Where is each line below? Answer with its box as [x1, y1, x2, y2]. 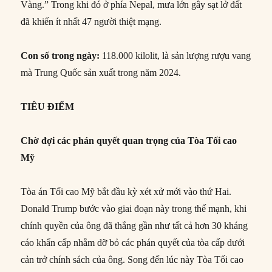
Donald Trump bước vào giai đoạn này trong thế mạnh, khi [21, 203, 247, 214]
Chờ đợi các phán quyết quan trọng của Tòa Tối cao [21, 135, 237, 146]
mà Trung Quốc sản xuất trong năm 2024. [21, 67, 182, 78]
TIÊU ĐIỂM [21, 101, 75, 112]
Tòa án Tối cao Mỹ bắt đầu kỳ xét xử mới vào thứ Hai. [21, 186, 232, 197]
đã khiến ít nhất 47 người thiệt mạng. [21, 16, 162, 27]
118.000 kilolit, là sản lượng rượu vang [100, 50, 251, 61]
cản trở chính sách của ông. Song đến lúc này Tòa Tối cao [21, 254, 244, 265]
